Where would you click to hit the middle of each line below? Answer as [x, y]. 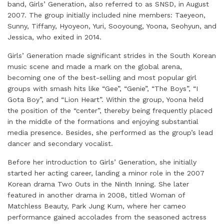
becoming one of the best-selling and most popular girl [102, 77]
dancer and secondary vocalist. [60, 143]
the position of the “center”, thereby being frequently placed [110, 110]
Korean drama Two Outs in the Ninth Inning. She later [98, 184]
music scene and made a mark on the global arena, [95, 66]
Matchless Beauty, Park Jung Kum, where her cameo [97, 206]
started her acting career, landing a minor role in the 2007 [106, 173]
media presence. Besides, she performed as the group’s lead [110, 132]
